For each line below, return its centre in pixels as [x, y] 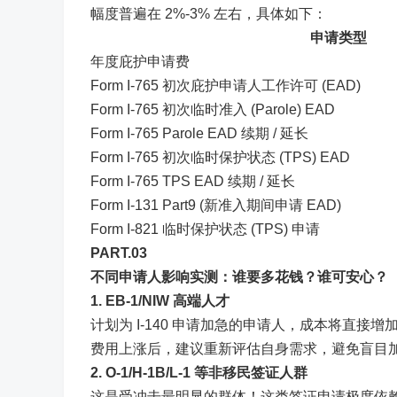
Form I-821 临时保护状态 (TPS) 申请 [205, 229]
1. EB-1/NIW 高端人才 [160, 301]
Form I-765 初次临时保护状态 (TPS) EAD [220, 157]
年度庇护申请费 [140, 62]
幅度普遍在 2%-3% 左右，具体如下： [212, 14]
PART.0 [115, 253]
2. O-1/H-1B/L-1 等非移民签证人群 [199, 373]
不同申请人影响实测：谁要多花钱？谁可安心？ [239, 277]
